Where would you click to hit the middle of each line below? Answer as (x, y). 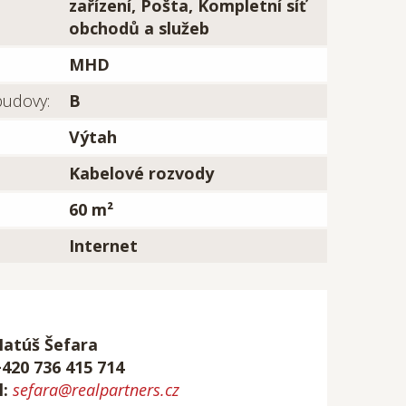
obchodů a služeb (139, 28)
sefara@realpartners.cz (96, 390)
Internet (103, 246)
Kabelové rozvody (141, 173)
